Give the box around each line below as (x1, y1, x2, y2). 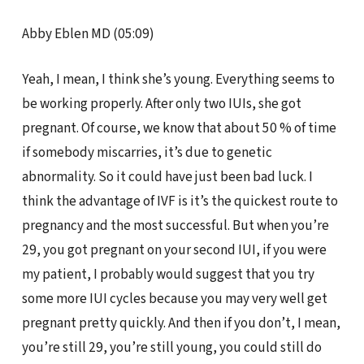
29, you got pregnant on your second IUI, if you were (21, 240, 327, 261)
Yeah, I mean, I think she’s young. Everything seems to (21, 69, 335, 90)
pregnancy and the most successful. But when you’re (21, 215, 329, 236)
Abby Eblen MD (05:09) (21, 24, 154, 45)
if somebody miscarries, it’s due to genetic (21, 142, 272, 163)
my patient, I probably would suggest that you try (21, 264, 314, 285)
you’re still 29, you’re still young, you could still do (21, 337, 322, 358)
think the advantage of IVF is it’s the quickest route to (21, 191, 338, 212)
